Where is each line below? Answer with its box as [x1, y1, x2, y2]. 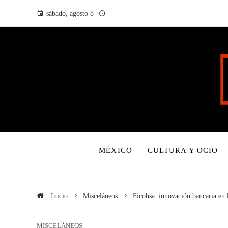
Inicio [49, 192, 68, 200]
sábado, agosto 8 [46, 9, 94, 17]
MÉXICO [99, 146, 132, 154]
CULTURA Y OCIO [147, 146, 218, 154]
